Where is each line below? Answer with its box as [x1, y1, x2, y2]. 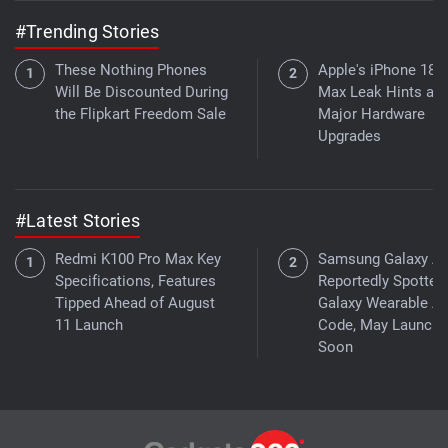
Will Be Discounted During [55, 82, 228, 101]
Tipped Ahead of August [55, 293, 215, 312]
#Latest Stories [15, 209, 140, 231]
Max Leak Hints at [318, 82, 439, 101]
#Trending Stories [15, 20, 160, 42]
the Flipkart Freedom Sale [55, 104, 226, 123]
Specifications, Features [55, 271, 216, 290]
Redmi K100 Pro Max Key [55, 249, 221, 268]
